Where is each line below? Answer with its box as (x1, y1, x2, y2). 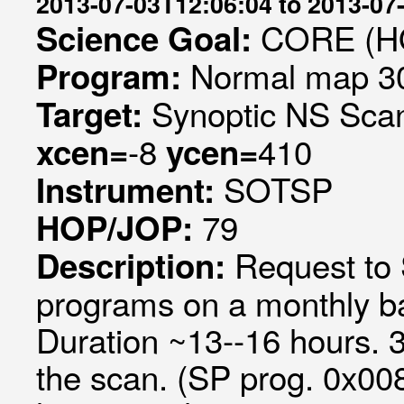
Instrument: (36, 166, 224, 213)
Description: (36, 242, 234, 289)
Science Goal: (36, 14, 261, 61)
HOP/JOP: (36, 204, 202, 251)
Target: (36, 90, 151, 137)
